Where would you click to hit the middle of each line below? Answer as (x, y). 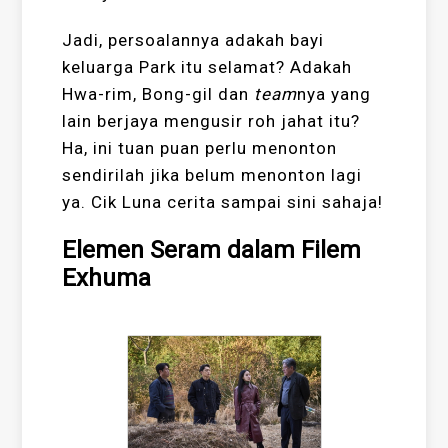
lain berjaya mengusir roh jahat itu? (211, 121)
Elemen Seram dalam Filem (212, 250)
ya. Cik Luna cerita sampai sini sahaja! (223, 202)
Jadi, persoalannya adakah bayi (193, 40)
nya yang (334, 94)
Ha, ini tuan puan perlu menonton (200, 148)
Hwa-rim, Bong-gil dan (158, 94)
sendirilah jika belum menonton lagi (212, 175)
